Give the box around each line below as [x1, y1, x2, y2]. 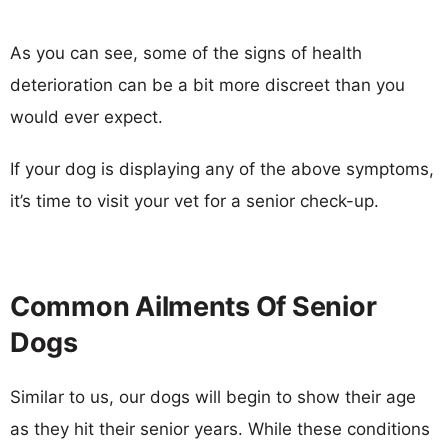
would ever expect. [10, 106, 163, 127]
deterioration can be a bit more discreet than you [10, 74, 405, 95]
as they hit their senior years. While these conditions [10, 418, 430, 439]
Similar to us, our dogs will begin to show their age [10, 386, 416, 407]
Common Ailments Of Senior [10, 289, 377, 323]
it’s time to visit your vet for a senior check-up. [10, 190, 379, 211]
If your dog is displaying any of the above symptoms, [10, 158, 434, 179]
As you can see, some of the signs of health [10, 42, 362, 63]
